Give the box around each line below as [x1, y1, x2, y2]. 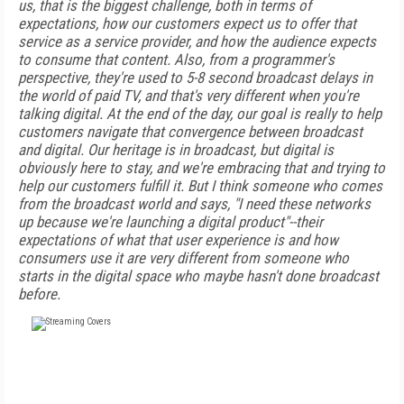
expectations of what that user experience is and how [18, 231, 338, 249]
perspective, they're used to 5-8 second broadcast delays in [18, 69, 372, 87]
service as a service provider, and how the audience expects [18, 32, 376, 50]
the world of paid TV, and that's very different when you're [18, 87, 359, 105]
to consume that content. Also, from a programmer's [18, 50, 335, 69]
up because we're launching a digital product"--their [18, 213, 323, 231]
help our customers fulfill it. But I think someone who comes [18, 177, 382, 195]
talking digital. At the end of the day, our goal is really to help [18, 105, 381, 123]
